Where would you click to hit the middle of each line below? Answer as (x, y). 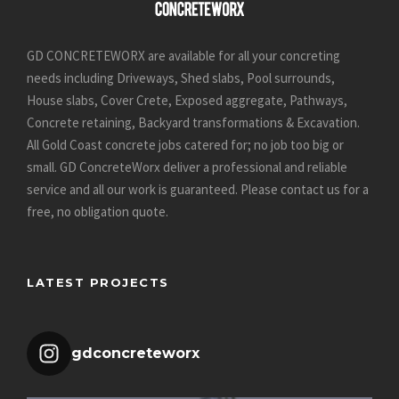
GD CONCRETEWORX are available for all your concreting (183, 55)
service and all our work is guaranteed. (134, 189)
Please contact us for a (305, 189)
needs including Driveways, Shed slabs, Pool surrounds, (181, 77)
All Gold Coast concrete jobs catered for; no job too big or (185, 144)
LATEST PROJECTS (98, 282)
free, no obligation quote (96, 211)
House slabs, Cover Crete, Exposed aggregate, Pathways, (187, 100)
